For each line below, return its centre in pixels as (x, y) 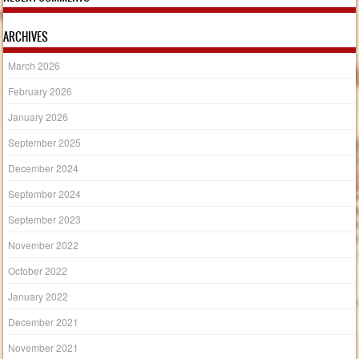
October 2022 (38, 270)
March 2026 (34, 65)
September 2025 (45, 142)
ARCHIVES (26, 36)
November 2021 (44, 347)
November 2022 (44, 244)
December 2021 (44, 321)
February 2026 (40, 91)
